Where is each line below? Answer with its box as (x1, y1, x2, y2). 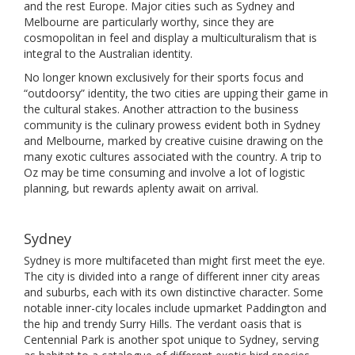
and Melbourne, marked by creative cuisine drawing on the (24, 133, 323, 148)
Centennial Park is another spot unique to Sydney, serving (24, 332, 319, 347)
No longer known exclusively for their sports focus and (24, 70, 303, 85)
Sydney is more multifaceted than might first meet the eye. (24, 253, 325, 268)
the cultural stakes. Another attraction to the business (24, 101, 299, 116)
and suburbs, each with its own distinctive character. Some (24, 284, 323, 300)
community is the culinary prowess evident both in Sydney (24, 117, 320, 132)
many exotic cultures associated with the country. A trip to (24, 149, 322, 164)
